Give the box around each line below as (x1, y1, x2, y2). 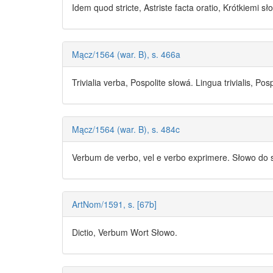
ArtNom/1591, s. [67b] (72, 198, 157, 211)
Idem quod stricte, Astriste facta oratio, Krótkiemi (72, 1, 261, 14)
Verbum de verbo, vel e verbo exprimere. (72, 151, 232, 164)
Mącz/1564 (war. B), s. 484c (72, 123, 180, 136)
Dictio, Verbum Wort (72, 226, 151, 239)
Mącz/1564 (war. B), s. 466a (72, 48, 180, 61)
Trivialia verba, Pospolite (72, 76, 168, 89)
